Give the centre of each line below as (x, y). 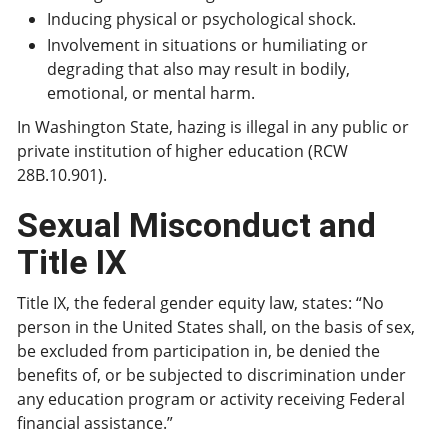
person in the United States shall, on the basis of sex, (216, 327)
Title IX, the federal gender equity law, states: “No (200, 303)
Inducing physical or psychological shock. (201, 19)
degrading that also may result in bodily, (198, 69)
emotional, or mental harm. (151, 93)
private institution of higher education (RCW (182, 151)
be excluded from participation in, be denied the (198, 351)
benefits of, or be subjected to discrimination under (211, 375)
